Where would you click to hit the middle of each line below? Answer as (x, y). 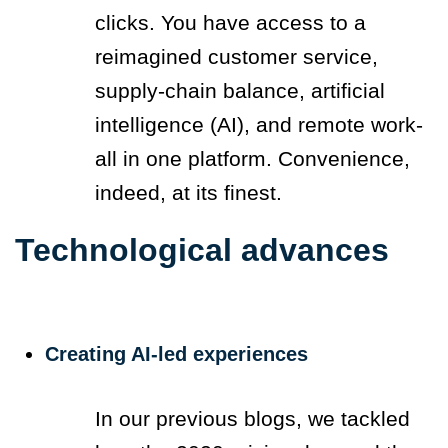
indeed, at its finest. (191, 192)
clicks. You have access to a (230, 22)
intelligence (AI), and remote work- (259, 124)
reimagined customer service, (236, 56)
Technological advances (202, 249)
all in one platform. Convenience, (252, 158)
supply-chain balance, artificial (240, 90)
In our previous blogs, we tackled (252, 418)
